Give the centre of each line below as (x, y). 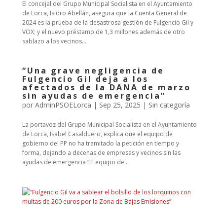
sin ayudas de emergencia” (94, 96)
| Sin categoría (165, 105)
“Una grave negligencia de (93, 71)
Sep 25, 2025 (120, 105)
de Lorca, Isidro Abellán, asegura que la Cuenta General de (104, 13)
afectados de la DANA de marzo (106, 87)
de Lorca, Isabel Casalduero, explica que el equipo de (97, 134)
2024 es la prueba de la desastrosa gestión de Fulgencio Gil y (108, 22)
